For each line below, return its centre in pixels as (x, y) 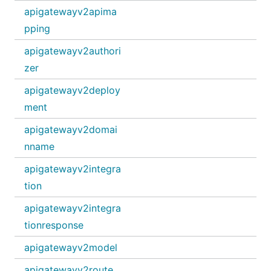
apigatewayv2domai (71, 129)
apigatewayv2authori (73, 51)
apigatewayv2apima (70, 11)
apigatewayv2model (71, 247)
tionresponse (54, 225)
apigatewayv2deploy (72, 90)
